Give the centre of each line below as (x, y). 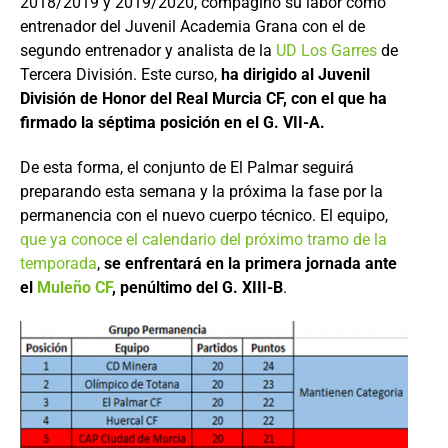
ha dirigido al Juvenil (295, 74)
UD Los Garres (326, 50)
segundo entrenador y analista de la (148, 50)
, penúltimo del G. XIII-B (197, 287)
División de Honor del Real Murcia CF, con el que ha (203, 98)
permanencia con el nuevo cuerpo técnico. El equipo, (204, 215)
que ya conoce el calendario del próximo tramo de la (203, 239)
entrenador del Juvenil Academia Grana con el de (192, 26)
